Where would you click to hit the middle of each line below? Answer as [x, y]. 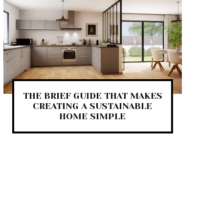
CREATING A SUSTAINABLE [93, 106]
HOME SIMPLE [93, 116]
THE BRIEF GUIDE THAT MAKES [92, 96]
